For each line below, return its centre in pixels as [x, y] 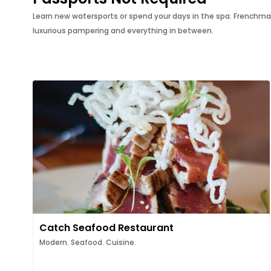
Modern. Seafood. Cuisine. [87, 242]
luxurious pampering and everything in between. [123, 31]
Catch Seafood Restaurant [106, 228]
